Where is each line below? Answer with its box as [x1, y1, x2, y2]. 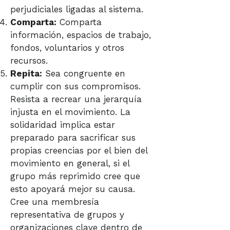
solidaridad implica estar [10, 120, 115, 130]
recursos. [10, 55, 48, 66]
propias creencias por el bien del [10, 145, 147, 156]
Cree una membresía [10, 197, 99, 207]
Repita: [10, 68, 42, 79]
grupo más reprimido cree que [10, 171, 140, 181]
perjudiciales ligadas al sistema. [10, 4, 143, 14]
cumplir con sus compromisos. [10, 81, 141, 91]
